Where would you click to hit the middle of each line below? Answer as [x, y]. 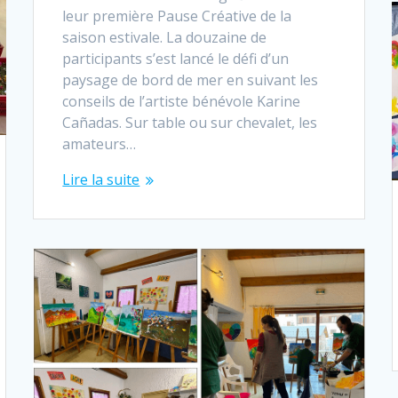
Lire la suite [101, 179]
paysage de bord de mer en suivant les [191, 80]
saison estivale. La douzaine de [165, 37]
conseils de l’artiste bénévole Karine [182, 101]
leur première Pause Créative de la [177, 16]
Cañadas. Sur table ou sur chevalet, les [190, 122]
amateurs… [99, 143]
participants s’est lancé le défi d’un [176, 58]
